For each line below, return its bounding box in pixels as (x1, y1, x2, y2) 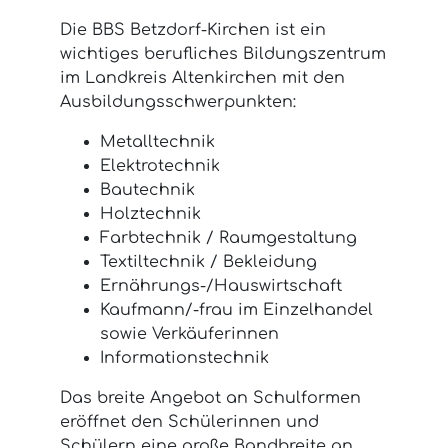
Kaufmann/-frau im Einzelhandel (100, 300, 373, 319)
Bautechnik (100, 180, 195, 199)
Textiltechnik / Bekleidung (100, 252, 317, 271)
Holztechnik (100, 204, 201, 223)
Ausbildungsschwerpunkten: (60, 92, 296, 111)
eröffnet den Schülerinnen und (60, 412, 319, 431)
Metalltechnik (100, 132, 215, 151)
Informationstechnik (100, 348, 269, 367)
